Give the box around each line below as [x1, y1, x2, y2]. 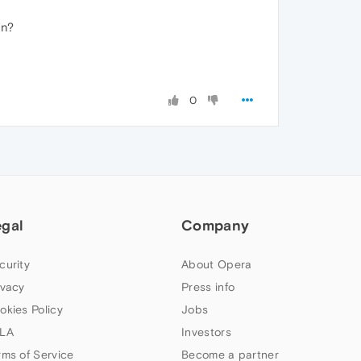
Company [181, 217, 250, 234]
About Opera [181, 258, 252, 271]
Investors [181, 326, 231, 338]
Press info [181, 280, 235, 293]
